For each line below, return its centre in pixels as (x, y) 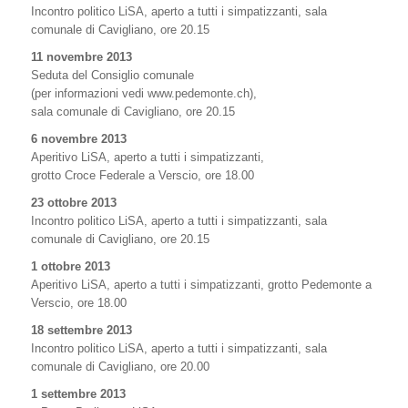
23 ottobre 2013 (74, 203)
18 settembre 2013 (82, 330)
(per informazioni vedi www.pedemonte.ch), (144, 93)
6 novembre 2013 (79, 139)
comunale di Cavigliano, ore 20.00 (120, 367)
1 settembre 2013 (78, 394)
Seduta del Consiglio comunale (112, 75)
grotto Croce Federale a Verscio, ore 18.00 (143, 175)
